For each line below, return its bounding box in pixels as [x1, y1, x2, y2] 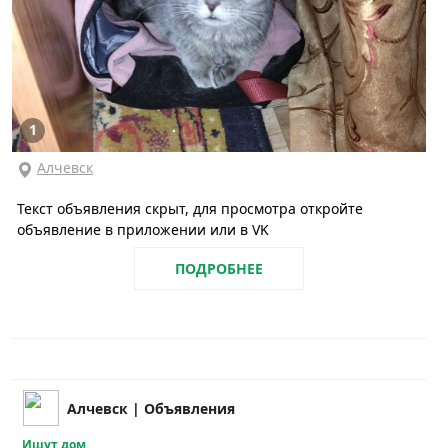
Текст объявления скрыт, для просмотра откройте [17, 199, 363, 219]
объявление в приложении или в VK [17, 220, 269, 240]
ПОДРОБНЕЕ [175, 259, 263, 279]
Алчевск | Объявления [67, 399, 235, 419]
